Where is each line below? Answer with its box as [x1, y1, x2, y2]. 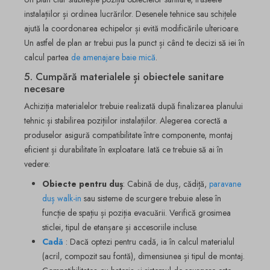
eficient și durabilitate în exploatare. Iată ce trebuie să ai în [24, 143, 223, 156]
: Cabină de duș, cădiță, [123, 178, 209, 190]
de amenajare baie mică [71, 51, 155, 64]
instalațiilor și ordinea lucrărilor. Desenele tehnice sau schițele [24, 8, 236, 20]
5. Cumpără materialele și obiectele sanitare [24, 69, 224, 84]
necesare [24, 81, 64, 96]
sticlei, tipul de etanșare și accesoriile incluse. [42, 221, 198, 234]
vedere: [24, 158, 50, 171]
